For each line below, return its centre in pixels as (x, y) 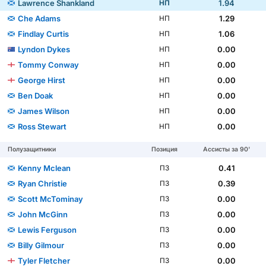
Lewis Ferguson (47, 230)
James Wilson (44, 111)
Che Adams (39, 19)
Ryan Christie (43, 184)
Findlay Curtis (44, 34)
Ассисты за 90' (227, 150)
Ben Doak (36, 96)
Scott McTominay (51, 199)
